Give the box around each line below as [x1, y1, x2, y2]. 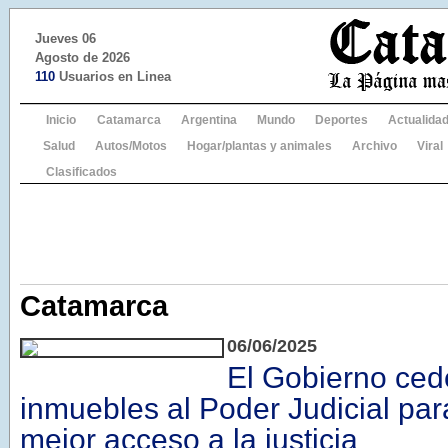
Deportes [315, 113, 368, 127]
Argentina [181, 113, 237, 127]
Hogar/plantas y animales [187, 139, 332, 153]
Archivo [352, 139, 397, 153]
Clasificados [46, 165, 117, 179]
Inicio [46, 113, 76, 127]
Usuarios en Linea [55, 69, 171, 84]
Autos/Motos [95, 139, 167, 153]
